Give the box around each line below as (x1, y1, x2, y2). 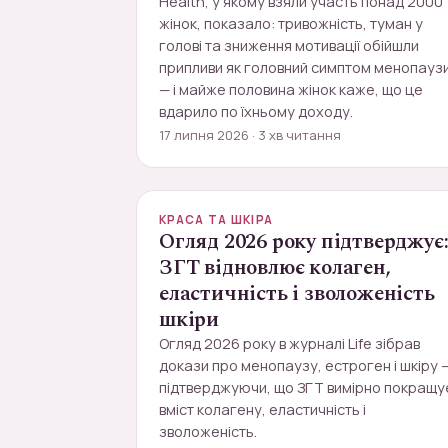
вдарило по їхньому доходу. (159, 102, 353, 121)
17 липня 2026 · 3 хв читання (159, 126, 341, 144)
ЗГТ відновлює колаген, (159, 252, 391, 284)
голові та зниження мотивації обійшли (159, 36, 419, 55)
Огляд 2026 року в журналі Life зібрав (159, 334, 420, 353)
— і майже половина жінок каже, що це (159, 80, 423, 99)
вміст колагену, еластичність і (159, 400, 366, 419)
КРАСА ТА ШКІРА (159, 212, 274, 227)
